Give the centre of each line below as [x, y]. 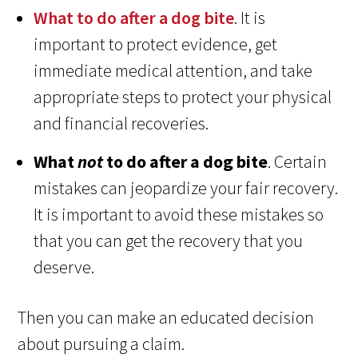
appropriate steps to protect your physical [183, 97]
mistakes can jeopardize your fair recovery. [186, 188]
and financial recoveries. [121, 123]
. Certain [298, 162]
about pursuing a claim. [101, 344]
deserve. [64, 267]
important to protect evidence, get [156, 44]
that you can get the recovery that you [169, 241]
